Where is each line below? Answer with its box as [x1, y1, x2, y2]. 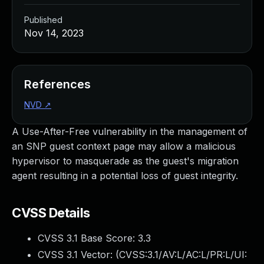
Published [24, 15, 62, 25]
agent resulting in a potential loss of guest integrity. [12, 170, 238, 181]
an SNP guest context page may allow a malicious [12, 140, 236, 152]
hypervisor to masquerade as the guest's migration [12, 155, 239, 167]
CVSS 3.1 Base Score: [38, 232, 138, 244]
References [24, 77, 91, 91]
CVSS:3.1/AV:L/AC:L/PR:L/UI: [119, 249, 247, 260]
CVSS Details [12, 205, 90, 220]
